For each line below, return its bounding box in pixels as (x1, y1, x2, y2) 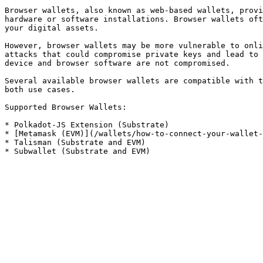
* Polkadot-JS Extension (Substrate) (5, 120, 169, 129)
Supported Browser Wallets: (5, 103, 127, 112)
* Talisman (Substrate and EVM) (5, 138, 146, 147)
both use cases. (5, 85, 75, 94)
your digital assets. (5, 23, 99, 32)
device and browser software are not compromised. (5, 59, 230, 68)
